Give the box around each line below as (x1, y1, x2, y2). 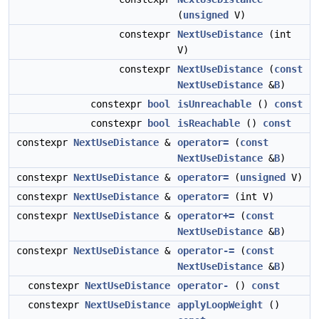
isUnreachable (177, 98, 251, 110)
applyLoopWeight (177, 299, 263, 310)
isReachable (177, 117, 240, 129)
